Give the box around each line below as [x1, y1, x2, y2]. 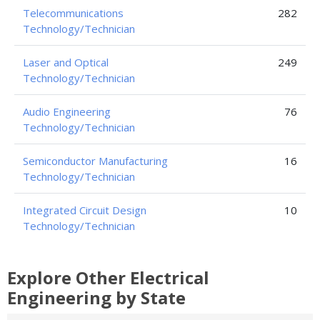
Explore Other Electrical [7, 266, 209, 289]
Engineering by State [7, 286, 186, 309]
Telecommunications [23, 6, 124, 20]
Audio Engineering [23, 104, 111, 119]
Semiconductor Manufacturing [23, 154, 168, 168]
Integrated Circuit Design [23, 203, 146, 217]
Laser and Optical [23, 55, 109, 69]
